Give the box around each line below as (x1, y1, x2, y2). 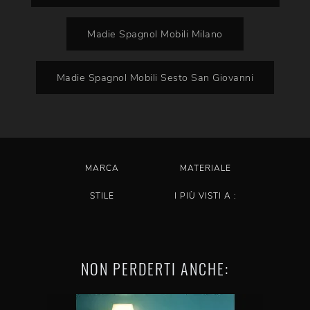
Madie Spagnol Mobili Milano (87, 27, 223, 41)
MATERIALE (180, 163, 232, 174)
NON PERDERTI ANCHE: (81, 257, 229, 280)
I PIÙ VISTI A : (174, 190, 237, 201)
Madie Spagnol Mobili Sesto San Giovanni (56, 71, 254, 84)
